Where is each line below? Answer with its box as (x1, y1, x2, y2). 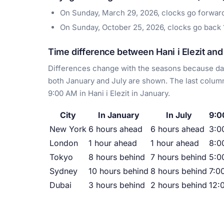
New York (49, 124, 86, 134)
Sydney (49, 166, 77, 176)
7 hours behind (150, 152, 206, 162)
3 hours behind (88, 180, 145, 190)
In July (165, 110, 192, 120)
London (49, 138, 78, 148)
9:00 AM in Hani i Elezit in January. (48, 88, 170, 98)
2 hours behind (150, 180, 207, 190)
